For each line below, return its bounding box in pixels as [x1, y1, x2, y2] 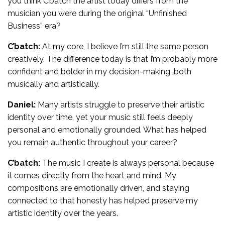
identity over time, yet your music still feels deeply [8, 112, 193, 122]
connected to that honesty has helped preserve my [8, 195, 198, 205]
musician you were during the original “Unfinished [8, 8, 187, 18]
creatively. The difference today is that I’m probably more [8, 54, 217, 64]
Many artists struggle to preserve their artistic [36, 99, 204, 109]
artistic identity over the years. [8, 208, 118, 218]
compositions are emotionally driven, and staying [8, 183, 189, 193]
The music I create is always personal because [40, 158, 214, 168]
